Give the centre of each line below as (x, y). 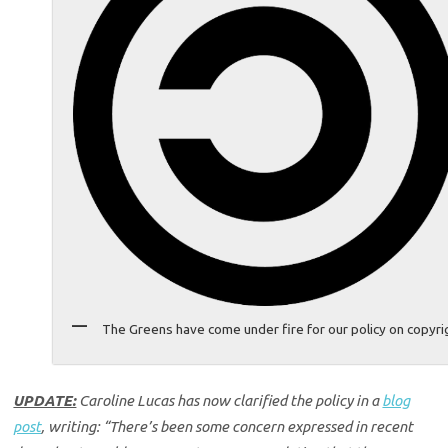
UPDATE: (45, 401)
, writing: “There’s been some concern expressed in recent (227, 427)
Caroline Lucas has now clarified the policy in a (229, 401)
